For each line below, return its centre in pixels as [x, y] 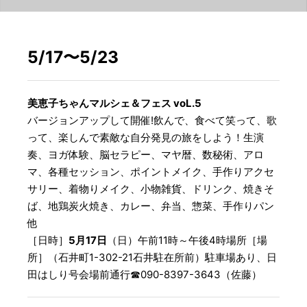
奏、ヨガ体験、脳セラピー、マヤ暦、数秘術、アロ [146, 155]
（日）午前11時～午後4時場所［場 [187, 241]
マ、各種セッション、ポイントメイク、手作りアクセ [151, 172]
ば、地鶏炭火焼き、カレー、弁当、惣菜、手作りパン [151, 206]
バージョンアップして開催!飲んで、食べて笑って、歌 [152, 121]
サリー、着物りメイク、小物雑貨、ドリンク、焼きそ [151, 189]
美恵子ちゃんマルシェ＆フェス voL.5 [114, 103]
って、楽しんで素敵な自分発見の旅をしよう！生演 [146, 138]
